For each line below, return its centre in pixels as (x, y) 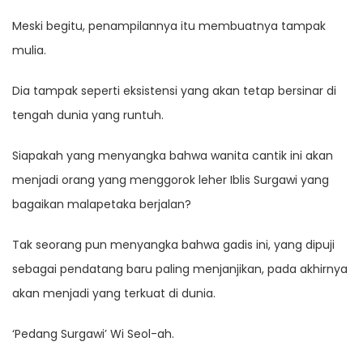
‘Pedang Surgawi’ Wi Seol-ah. (93, 334)
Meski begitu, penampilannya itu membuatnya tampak (169, 26)
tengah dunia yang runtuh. (88, 115)
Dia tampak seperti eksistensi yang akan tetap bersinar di (174, 91)
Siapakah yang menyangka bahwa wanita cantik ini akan (173, 156)
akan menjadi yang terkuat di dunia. (114, 294)
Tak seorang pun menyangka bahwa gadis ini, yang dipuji (173, 245)
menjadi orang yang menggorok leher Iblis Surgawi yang (171, 180)
